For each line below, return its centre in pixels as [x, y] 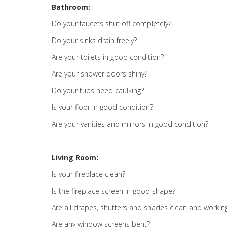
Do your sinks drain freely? [94, 40]
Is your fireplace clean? [88, 174]
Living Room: [75, 157]
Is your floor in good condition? [102, 107]
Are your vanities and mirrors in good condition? [130, 124]
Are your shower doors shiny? [100, 74]
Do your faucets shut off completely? [111, 24]
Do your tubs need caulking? [98, 90]
